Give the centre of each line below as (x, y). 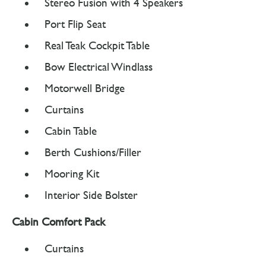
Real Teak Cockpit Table (97, 45)
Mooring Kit (72, 174)
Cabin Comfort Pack (58, 222)
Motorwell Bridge (85, 88)
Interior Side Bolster (91, 195)
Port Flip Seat (75, 24)
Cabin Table (71, 131)
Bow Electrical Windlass (99, 67)
